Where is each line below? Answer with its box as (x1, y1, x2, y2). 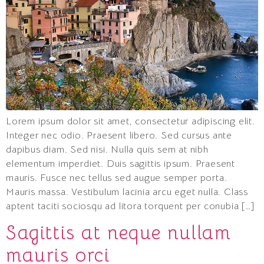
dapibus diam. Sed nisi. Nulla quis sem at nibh (6, 143, 209, 156)
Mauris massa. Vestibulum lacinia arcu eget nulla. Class (6, 186, 248, 198)
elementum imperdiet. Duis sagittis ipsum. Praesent (6, 157, 235, 170)
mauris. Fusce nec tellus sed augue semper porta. (6, 171, 227, 184)
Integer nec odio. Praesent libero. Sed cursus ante (6, 129, 232, 141)
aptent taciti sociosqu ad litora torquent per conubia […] (6, 200, 255, 212)
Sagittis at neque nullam (6, 220, 232, 245)
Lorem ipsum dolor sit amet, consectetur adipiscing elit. (6, 115, 255, 127)
